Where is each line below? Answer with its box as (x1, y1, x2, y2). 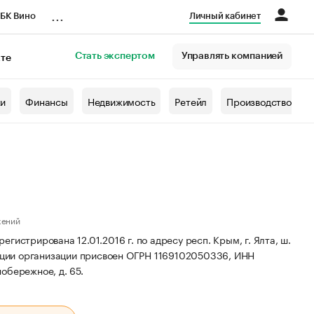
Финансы (25, 93, 68, 109)
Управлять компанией (181, 51, 282, 61)
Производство (226, 93, 292, 109)
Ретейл (175, 93, 207, 109)
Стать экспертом (74, 51, 155, 61)
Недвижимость (87, 93, 156, 109)
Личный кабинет (189, 11, 261, 20)
